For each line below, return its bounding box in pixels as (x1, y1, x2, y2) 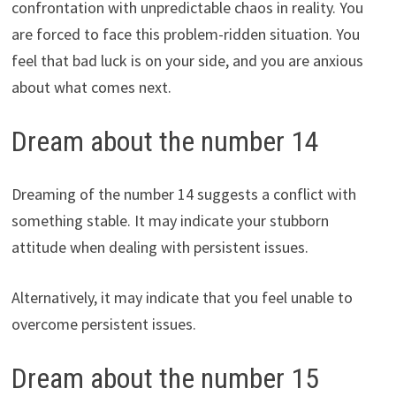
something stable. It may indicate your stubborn (11, 210, 329, 232)
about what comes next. (11, 76, 171, 97)
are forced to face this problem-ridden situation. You (11, 23, 360, 44)
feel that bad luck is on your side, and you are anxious (11, 49, 363, 71)
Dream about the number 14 (11, 124, 319, 158)
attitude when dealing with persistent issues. (11, 237, 308, 258)
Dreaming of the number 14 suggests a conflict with (11, 184, 356, 205)
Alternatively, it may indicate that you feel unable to (11, 287, 353, 308)
